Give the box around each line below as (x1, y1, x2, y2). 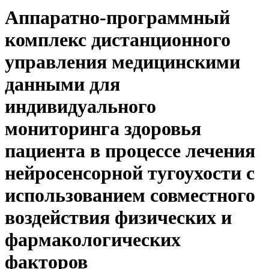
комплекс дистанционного (5, 29, 231, 51)
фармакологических (5, 229, 181, 251)
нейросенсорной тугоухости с (5, 162, 255, 184)
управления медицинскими (5, 51, 240, 73)
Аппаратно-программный (5, 7, 230, 29)
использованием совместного (5, 184, 255, 207)
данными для (5, 73, 120, 95)
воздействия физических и (5, 207, 232, 229)
